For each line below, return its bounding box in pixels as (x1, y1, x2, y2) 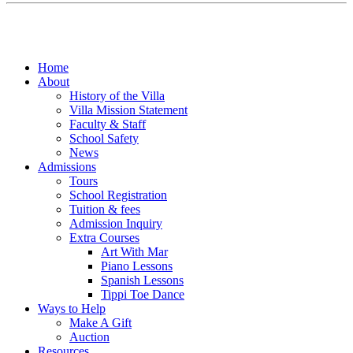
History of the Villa (69, 89, 165, 103)
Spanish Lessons (101, 273, 184, 288)
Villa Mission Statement (69, 103, 188, 117)
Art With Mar (101, 245, 168, 259)
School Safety (69, 132, 139, 146)
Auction (69, 330, 110, 344)
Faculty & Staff (69, 117, 146, 132)
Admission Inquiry (69, 217, 162, 231)
